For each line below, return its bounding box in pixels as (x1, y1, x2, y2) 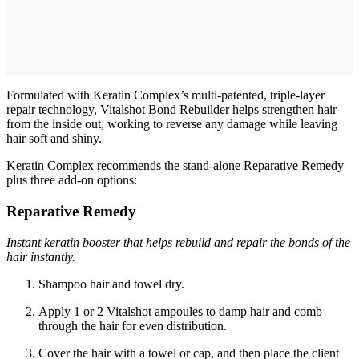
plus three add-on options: (6, 173, 137, 188)
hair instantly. (6, 249, 75, 264)
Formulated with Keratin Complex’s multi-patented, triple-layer (6, 88, 325, 103)
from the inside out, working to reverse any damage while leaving (6, 117, 337, 131)
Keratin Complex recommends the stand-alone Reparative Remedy (6, 159, 344, 173)
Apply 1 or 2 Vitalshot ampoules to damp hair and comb (38, 304, 322, 318)
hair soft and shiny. (6, 131, 102, 146)
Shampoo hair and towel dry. (38, 276, 184, 291)
